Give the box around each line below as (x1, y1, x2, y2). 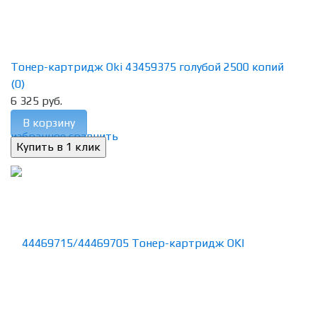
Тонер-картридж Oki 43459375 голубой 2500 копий (11, 60, 284, 74)
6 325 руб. (11, 94, 62, 108)
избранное (11, 129, 66, 144)
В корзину (23, 116, 75, 130)
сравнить (69, 129, 118, 144)
